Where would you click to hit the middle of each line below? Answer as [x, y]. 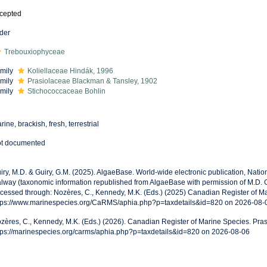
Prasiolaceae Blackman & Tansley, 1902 [92, 81]
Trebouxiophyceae [34, 52]
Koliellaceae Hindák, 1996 [70, 71]
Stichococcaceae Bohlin [66, 91]
